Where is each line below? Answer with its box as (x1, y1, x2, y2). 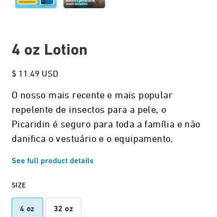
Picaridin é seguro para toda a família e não (12, 120, 201, 129)
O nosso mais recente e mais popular (12, 91, 172, 100)
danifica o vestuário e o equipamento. (12, 134, 173, 144)
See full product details (12, 157, 93, 165)
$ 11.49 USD (12, 70, 58, 78)
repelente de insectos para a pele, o (12, 105, 167, 115)
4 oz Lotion (12, 43, 88, 59)
